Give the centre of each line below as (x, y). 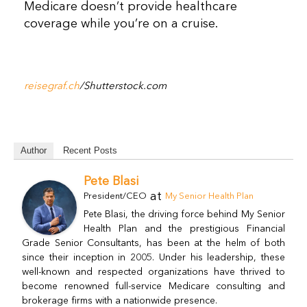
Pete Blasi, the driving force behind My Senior (184, 215)
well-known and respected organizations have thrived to (153, 272)
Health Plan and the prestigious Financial (184, 229)
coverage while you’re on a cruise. (121, 24)
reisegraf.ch (52, 87)
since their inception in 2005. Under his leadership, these (153, 258)
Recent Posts (90, 151)
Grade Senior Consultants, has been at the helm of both (153, 244)
